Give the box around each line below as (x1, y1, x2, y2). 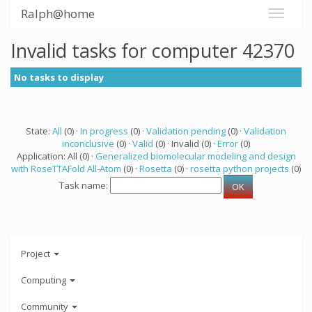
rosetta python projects (190, 162, 289, 175)
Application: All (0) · (16, 150, 95, 162)
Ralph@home (21, 6, 95, 22)
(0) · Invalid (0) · (153, 137, 217, 150)
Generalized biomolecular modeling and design (95, 150, 296, 162)
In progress (80, 125, 128, 137)
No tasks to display (14, 71, 104, 84)
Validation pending (146, 125, 226, 137)
